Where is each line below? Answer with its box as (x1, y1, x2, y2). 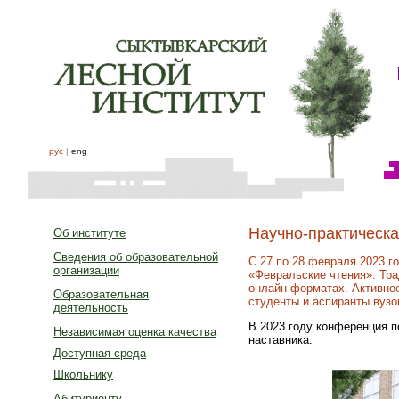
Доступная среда (53, 346, 146, 360)
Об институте (53, 226, 126, 240)
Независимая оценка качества (53, 325, 216, 338)
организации (53, 264, 119, 277)
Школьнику (53, 368, 113, 381)
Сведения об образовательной (53, 250, 218, 264)
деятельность (53, 301, 128, 314)
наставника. (248, 332, 313, 346)
